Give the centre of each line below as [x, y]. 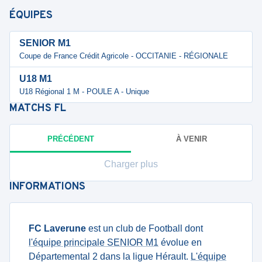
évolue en [180, 242]
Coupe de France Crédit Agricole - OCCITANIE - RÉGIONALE [124, 56]
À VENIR [192, 139]
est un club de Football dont [144, 228]
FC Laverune [57, 228]
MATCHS [32, 108]
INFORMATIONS [47, 187]
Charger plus [131, 164]
